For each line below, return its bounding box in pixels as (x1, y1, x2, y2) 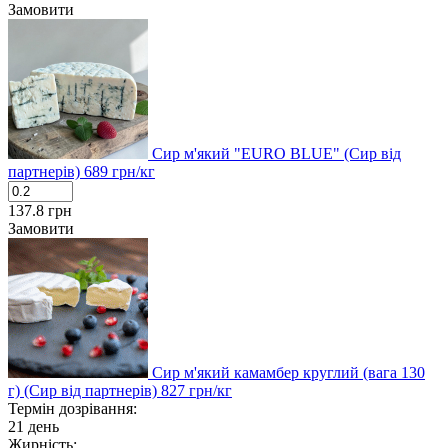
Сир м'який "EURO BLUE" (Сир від (152, 144, 401, 162)
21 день (8, 417, 59, 435)
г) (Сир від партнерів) (8, 381, 161, 399)
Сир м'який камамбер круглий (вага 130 (152, 363, 425, 381)
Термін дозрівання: (8, 399, 137, 417)
